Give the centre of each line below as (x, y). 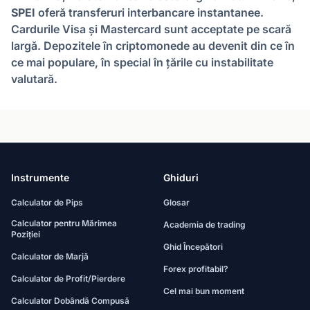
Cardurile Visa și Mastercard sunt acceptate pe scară (151, 29)
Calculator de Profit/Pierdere (68, 279)
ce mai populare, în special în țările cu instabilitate (142, 62)
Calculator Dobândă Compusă (70, 301)
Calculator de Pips (47, 202)
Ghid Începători (193, 247)
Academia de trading (204, 225)
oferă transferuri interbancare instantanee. (149, 12)
